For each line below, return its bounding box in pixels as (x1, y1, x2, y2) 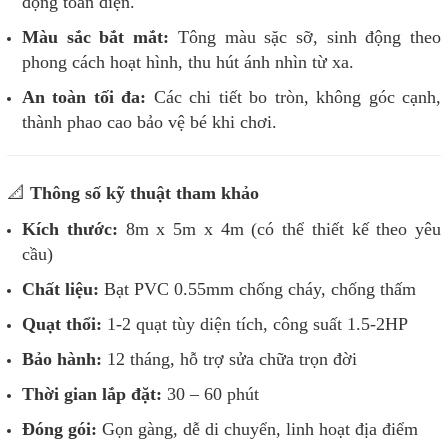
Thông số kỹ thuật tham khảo (25, 183, 259, 204)
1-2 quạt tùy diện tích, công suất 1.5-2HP (102, 314, 408, 335)
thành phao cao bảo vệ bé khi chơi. (22, 112, 277, 133)
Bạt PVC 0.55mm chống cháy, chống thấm (99, 279, 416, 300)
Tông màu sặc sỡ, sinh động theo (169, 27, 442, 48)
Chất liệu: (22, 279, 99, 300)
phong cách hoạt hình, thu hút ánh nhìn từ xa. (22, 52, 354, 73)
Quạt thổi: (22, 314, 102, 335)
